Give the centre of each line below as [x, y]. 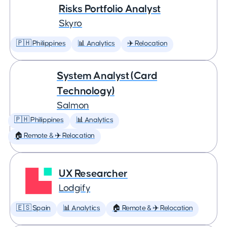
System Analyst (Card [107, 76]
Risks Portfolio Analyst [110, 9]
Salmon [73, 106]
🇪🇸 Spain [33, 208]
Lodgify [75, 188]
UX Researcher [93, 174]
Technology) [86, 91]
